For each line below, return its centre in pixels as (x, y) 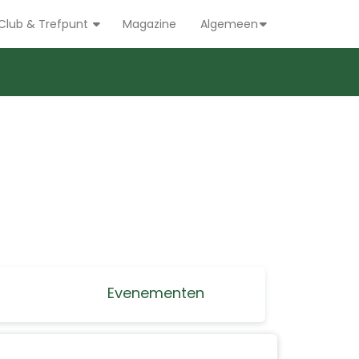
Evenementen (156, 293)
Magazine (149, 24)
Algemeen (229, 24)
